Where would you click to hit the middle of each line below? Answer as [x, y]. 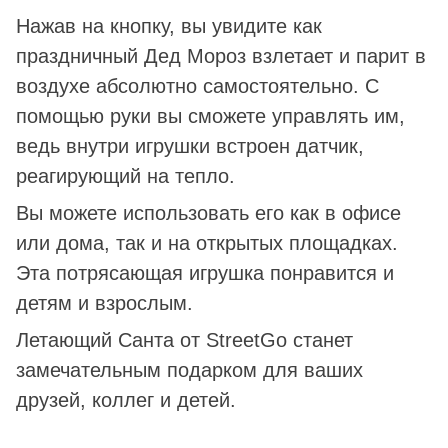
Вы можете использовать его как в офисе [208, 212]
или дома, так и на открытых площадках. [207, 242]
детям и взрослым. [104, 302]
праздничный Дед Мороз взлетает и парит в [221, 55]
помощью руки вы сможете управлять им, [210, 115]
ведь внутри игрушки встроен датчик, [190, 145]
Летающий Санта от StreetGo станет [184, 339]
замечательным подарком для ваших [189, 369]
